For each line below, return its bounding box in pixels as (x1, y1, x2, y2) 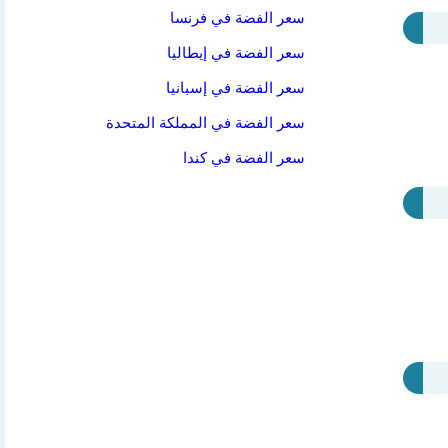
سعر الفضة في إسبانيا (166, 80, 306, 96)
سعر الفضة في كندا (183, 150, 306, 166)
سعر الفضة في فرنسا (170, 10, 306, 26)
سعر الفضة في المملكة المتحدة (106, 115, 306, 131)
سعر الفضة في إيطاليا (167, 45, 306, 61)
